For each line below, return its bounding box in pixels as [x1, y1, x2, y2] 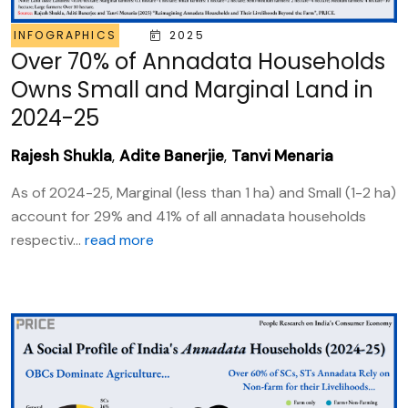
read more [85, 230, 154, 250]
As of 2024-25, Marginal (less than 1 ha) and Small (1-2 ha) [11, 183, 396, 202]
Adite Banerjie [119, 146, 224, 166]
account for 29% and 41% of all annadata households [11, 207, 366, 226]
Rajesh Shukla [11, 146, 112, 166]
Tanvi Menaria [231, 146, 333, 166]
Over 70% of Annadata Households [11, 46, 385, 76]
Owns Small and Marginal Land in [11, 75, 373, 105]
